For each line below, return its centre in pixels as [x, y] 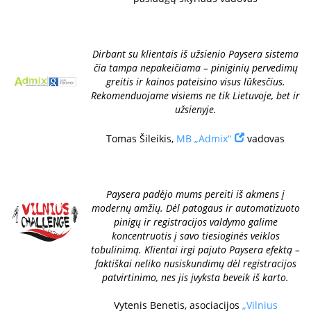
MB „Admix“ [204, 138]
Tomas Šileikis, [141, 138]
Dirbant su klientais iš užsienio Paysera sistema [195, 54]
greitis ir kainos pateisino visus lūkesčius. [195, 82]
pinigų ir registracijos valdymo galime [195, 222]
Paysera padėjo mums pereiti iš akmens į [195, 194]
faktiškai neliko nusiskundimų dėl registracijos [195, 263]
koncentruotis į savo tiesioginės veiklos [195, 236]
